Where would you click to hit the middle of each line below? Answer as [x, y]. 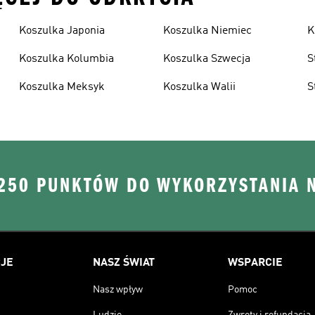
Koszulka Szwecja [206, 59]
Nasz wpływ [118, 289]
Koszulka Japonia [62, 31]
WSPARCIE [255, 263]
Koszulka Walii [199, 87]
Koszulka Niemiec [207, 31]
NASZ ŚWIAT [124, 263]
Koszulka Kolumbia [66, 59]
